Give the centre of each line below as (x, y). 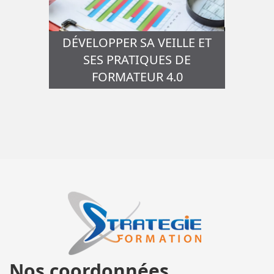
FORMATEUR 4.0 (137, 77)
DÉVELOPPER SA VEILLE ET (137, 43)
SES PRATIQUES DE (137, 60)
